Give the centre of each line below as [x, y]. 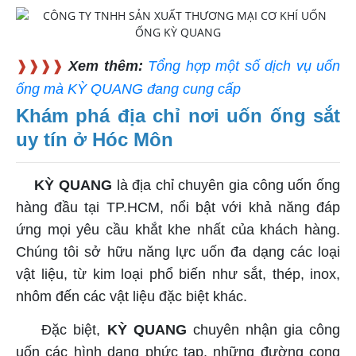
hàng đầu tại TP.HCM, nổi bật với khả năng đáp [178, 207]
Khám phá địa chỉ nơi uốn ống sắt [178, 115]
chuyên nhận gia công [267, 329]
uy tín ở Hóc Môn [95, 139]
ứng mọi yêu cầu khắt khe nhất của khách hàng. [178, 229]
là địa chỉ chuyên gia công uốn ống [226, 185]
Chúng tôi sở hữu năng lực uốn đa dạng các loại [178, 252]
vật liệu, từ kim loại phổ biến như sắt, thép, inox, [178, 274]
